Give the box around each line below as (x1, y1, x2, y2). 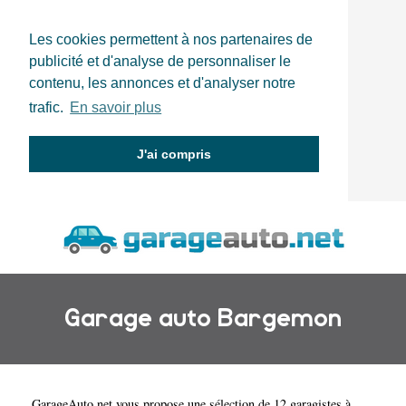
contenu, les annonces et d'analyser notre (29, 75, 295, 91)
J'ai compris (137, 147, 211, 162)
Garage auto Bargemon (64, 305, 342, 331)
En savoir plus (70, 100, 162, 116)
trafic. (29, 100, 67, 116)
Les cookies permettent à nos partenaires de (29, 32, 313, 47)
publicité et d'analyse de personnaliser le (29, 53, 291, 69)
